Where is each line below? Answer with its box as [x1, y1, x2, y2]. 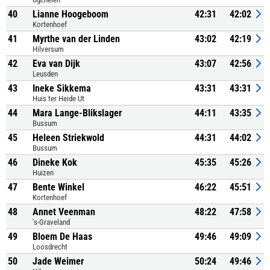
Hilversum [33, 45, 64, 54]
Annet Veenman [33, 206, 95, 218]
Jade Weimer [33, 256, 84, 267]
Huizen [33, 168, 54, 177]
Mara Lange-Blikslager [33, 107, 122, 119]
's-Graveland [33, 218, 70, 227]
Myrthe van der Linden [33, 33, 120, 45]
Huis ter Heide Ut [33, 94, 84, 103]
